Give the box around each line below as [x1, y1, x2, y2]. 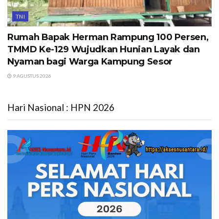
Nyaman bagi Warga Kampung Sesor [7, 56, 173, 67]
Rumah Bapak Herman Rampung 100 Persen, [7, 31, 209, 43]
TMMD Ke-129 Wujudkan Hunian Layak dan [7, 44, 200, 55]
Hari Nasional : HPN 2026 [7, 101, 114, 113]
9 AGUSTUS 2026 [12, 72, 51, 79]
